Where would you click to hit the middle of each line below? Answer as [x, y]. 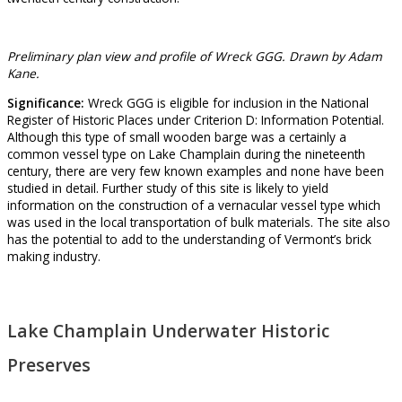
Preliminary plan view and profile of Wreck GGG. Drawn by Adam [195, 57]
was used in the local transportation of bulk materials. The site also [199, 223]
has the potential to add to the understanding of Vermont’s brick [189, 240]
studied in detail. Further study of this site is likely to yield [168, 188]
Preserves [49, 365]
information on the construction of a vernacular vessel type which [194, 205]
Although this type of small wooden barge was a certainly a [177, 137]
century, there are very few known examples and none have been [196, 171]
